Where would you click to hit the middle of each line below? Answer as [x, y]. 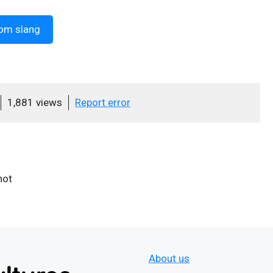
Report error [103, 102]
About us [169, 258]
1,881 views [35, 102]
